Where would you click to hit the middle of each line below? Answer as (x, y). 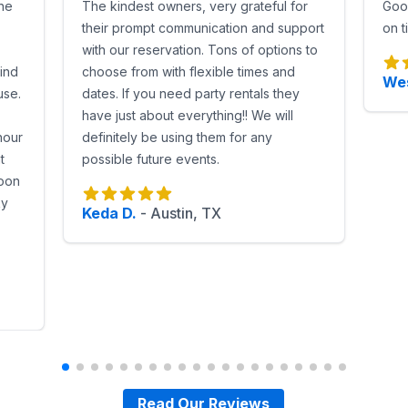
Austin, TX (186, 213)
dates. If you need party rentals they (191, 93)
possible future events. (151, 159)
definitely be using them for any (178, 137)
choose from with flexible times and (189, 71)
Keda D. (110, 213)
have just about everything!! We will (188, 115)
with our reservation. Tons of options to (200, 50)
